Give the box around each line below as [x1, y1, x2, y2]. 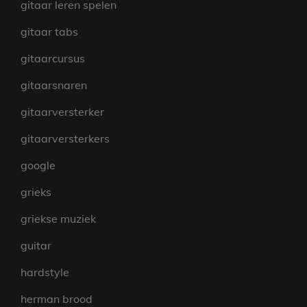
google [21, 158, 56, 172]
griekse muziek [21, 212, 96, 225]
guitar [21, 238, 51, 252]
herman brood [21, 292, 93, 306]
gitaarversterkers [21, 132, 110, 145]
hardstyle [21, 265, 69, 279]
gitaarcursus [21, 51, 85, 65]
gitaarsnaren [21, 78, 87, 92]
